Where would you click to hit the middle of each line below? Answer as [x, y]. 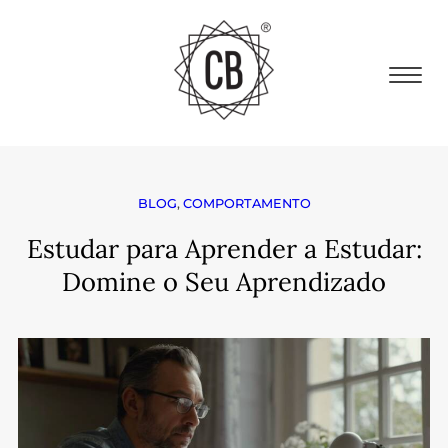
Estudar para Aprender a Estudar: [224, 248]
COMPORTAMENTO [246, 203]
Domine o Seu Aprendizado [224, 281]
